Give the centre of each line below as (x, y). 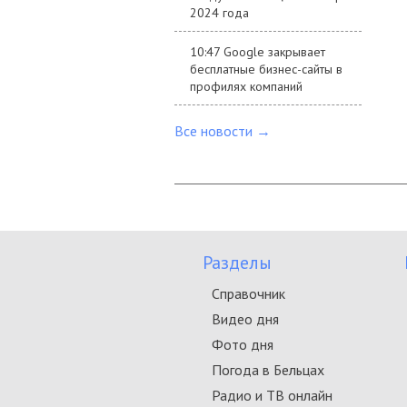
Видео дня (245, 319)
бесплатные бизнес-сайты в (266, 69)
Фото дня (243, 344)
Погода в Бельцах (268, 370)
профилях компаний (246, 86)
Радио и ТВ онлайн (272, 395)
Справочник (248, 293)
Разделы (237, 263)
